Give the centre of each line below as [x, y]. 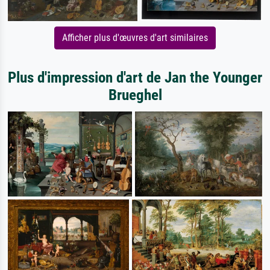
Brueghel [135, 95]
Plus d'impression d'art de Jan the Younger [135, 77]
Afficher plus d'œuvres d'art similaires [135, 37]
